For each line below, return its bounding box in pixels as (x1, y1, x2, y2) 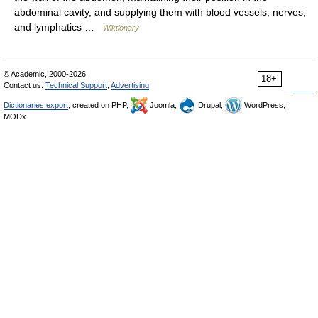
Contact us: (4, 81, 45, 89)
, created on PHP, (68, 101, 131, 109)
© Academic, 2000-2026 (4, 70, 86, 78)
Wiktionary (103, 23, 139, 32)
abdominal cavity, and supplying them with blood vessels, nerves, (14, 6, 306, 18)
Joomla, (148, 101, 179, 109)
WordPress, (242, 101, 285, 109)
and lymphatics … (14, 21, 103, 33)
